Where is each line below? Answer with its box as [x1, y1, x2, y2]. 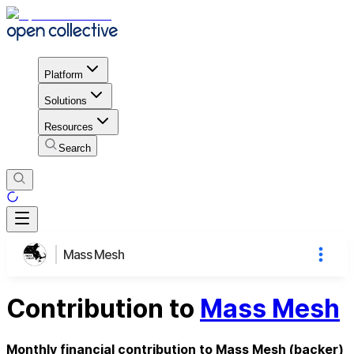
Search [58, 141, 91, 154]
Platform [44, 68, 83, 81]
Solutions [44, 94, 87, 107]
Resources [44, 120, 93, 133]
